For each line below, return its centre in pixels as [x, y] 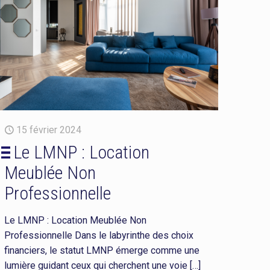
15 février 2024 [49, 130]
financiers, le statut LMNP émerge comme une [102, 250]
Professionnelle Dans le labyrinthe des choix [99, 235]
